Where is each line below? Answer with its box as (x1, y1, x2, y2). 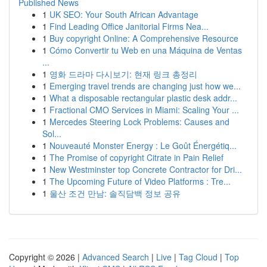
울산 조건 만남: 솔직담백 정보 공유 (49, 187, 181, 199)
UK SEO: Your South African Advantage (49, 8, 198, 20)
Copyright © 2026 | (9, 251, 82, 263)
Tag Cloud (179, 251, 218, 263)
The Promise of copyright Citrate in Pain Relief (49, 151, 223, 163)
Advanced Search (82, 251, 149, 263)
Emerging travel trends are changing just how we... (49, 80, 241, 92)
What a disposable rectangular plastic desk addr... (49, 92, 237, 104)
